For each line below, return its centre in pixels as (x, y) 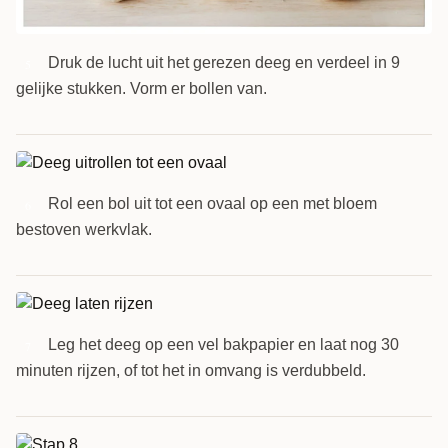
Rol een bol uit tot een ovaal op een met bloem (212, 203)
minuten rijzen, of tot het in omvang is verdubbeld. (191, 370)
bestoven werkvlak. (84, 229)
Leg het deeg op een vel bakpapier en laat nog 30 (223, 344)
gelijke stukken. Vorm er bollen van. (141, 88)
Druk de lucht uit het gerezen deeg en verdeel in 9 (224, 62)
